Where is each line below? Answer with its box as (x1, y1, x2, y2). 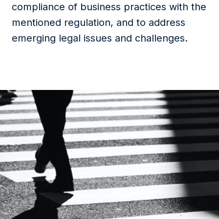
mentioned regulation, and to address (12, 17, 185, 28)
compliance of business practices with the (12, 1, 206, 13)
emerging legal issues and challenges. (12, 32, 188, 44)
